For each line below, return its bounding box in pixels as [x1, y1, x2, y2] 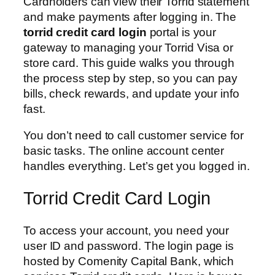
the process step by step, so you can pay [23, 71, 238, 85]
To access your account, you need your [23, 223, 230, 237]
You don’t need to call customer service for [23, 129, 244, 142]
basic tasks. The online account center [23, 144, 225, 158]
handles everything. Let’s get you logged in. [23, 160, 250, 173]
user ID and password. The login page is [23, 239, 234, 252]
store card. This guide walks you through [23, 56, 234, 69]
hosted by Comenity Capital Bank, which [23, 254, 234, 268]
